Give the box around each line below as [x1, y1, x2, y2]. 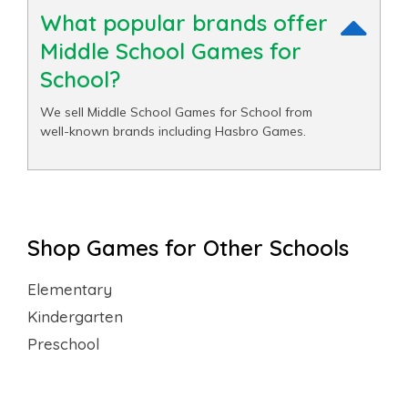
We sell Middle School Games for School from [40, 104, 312, 120]
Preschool [27, 334, 99, 353]
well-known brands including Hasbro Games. [40, 123, 306, 139]
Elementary [27, 280, 112, 299]
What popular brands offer [40, 9, 328, 36]
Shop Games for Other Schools [27, 234, 349, 261]
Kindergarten [27, 307, 123, 326]
